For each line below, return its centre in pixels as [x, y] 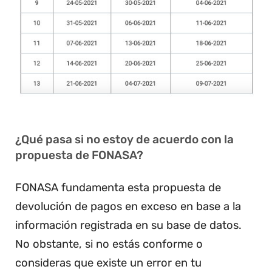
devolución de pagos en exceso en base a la [128, 206]
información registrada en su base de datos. [128, 225]
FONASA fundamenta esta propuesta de [118, 187]
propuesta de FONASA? [79, 155]
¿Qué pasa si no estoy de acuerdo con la [124, 139]
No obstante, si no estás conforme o [109, 244]
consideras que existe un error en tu [108, 263]
